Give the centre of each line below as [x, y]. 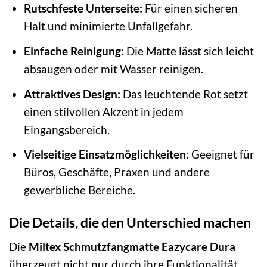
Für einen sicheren [190, 8]
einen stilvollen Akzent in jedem [103, 111]
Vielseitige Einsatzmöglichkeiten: [106, 154]
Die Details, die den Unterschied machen [130, 222]
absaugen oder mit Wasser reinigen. [113, 69]
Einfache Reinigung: [74, 51]
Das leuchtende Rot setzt [184, 94]
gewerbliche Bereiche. [79, 190]
